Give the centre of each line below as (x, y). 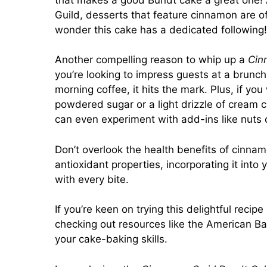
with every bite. (92, 179)
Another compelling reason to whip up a (151, 60)
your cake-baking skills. (111, 239)
